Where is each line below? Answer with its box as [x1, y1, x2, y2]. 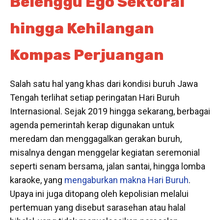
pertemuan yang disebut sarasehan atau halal [10, 202, 186, 213]
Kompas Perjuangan [10, 46, 164, 64]
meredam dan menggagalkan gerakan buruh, [10, 133, 182, 144]
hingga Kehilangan [10, 19, 154, 37]
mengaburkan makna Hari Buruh [64, 174, 189, 185]
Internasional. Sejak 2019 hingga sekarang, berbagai [10, 106, 210, 116]
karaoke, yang [10, 174, 64, 185]
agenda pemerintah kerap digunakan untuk [10, 119, 174, 130]
